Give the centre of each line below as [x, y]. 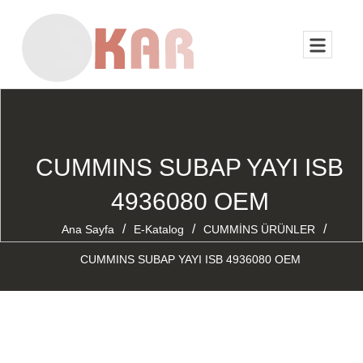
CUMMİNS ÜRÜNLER [259, 229]
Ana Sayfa [88, 229]
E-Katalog [159, 229]
